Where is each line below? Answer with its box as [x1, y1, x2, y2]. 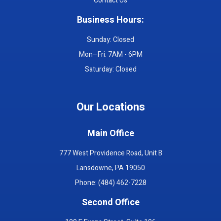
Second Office [81, 195, 140, 209]
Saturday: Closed [84, 64, 137, 74]
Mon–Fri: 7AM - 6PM [78, 49, 143, 60]
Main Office [87, 126, 134, 140]
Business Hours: [77, 13, 144, 27]
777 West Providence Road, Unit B [59, 147, 162, 158]
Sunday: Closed [87, 34, 134, 45]
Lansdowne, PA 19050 [76, 162, 145, 173]
